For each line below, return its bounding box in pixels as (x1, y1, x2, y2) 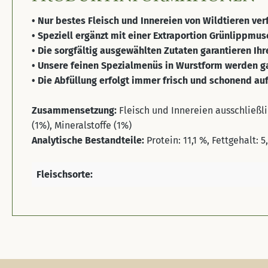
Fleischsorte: (36, 169, 93, 181)
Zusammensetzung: (32, 105, 117, 117)
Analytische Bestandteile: (32, 135, 147, 147)
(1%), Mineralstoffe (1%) (32, 120, 134, 132)
